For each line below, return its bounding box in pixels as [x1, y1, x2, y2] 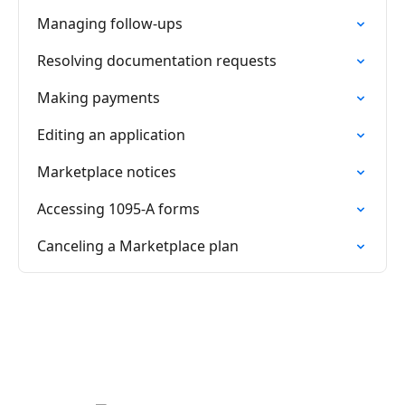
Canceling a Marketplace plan [37, 236, 239, 256]
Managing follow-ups [37, 14, 183, 33]
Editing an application [37, 125, 185, 145]
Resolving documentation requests [37, 51, 277, 71]
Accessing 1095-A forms [37, 199, 200, 219]
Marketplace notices [37, 162, 176, 182]
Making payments [37, 88, 160, 108]
